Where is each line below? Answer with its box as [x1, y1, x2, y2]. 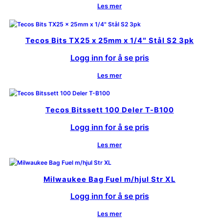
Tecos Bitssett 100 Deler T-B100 [45, 105, 174, 114]
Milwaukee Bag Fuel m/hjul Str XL [44, 175, 175, 184]
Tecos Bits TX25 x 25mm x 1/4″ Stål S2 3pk [25, 36, 194, 45]
